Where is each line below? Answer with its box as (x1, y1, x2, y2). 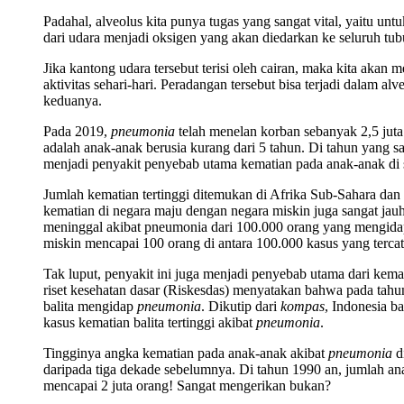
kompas (280, 298, 325, 315)
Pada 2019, (43, 124, 111, 140)
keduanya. (43, 93, 102, 109)
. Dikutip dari (201, 298, 280, 315)
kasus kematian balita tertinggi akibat (43, 315, 256, 331)
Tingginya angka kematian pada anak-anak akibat (43, 345, 328, 362)
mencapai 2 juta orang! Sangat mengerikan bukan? (43, 378, 331, 394)
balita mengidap (43, 298, 137, 315)
